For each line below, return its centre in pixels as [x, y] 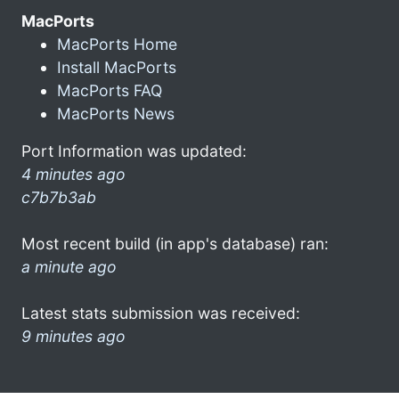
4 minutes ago [73, 174]
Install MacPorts [117, 67]
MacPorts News [116, 113]
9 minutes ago [73, 336]
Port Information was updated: [134, 151]
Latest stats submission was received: [161, 313]
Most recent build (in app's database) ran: [175, 243]
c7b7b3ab [59, 197]
